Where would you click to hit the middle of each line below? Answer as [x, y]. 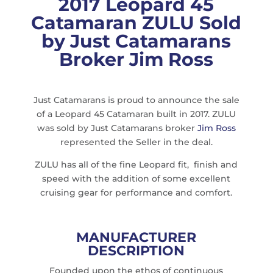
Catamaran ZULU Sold [136, 23]
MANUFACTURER [136, 237]
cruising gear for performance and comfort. [136, 192]
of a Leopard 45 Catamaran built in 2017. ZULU [136, 114]
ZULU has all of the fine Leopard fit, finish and [136, 164]
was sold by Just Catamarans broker [117, 128]
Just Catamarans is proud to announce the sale [136, 100]
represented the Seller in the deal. [136, 142]
